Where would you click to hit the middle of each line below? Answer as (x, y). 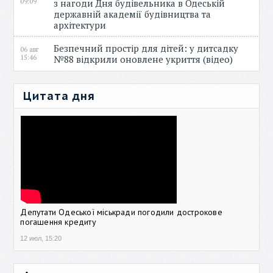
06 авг (30, 49)
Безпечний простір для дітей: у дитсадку (146, 48)
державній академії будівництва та (133, 14)
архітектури (83, 25)
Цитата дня (59, 96)
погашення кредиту (58, 222)
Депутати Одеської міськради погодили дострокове (121, 212)
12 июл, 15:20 (41, 238)
